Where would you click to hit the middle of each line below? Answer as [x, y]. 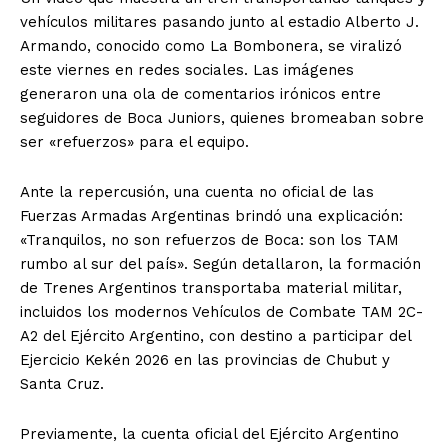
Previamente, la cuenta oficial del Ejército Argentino [209, 434]
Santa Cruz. [62, 384]
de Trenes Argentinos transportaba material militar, [211, 288]
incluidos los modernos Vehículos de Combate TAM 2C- [221, 312]
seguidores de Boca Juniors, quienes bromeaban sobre [222, 118]
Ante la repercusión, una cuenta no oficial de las [197, 192]
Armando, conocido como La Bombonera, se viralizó [211, 46]
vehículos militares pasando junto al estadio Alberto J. [219, 22]
